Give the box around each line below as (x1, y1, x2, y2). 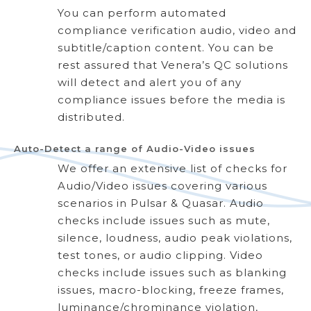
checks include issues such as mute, (58, 213, 270, 227)
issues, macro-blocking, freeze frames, (58, 283, 284, 296)
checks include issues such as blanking (58, 265, 287, 279)
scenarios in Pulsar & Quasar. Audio (58, 196, 264, 210)
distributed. (58, 110, 125, 124)
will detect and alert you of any (58, 75, 242, 89)
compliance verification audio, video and (58, 23, 296, 37)
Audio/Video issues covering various (58, 178, 267, 192)
